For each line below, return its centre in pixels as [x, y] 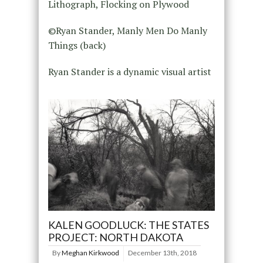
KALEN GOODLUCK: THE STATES [128, 225]
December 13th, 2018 [162, 252]
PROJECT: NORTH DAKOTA [115, 237]
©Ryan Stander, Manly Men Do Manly [127, 31]
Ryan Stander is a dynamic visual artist [129, 72]
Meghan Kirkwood [90, 252]
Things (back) [77, 45]
